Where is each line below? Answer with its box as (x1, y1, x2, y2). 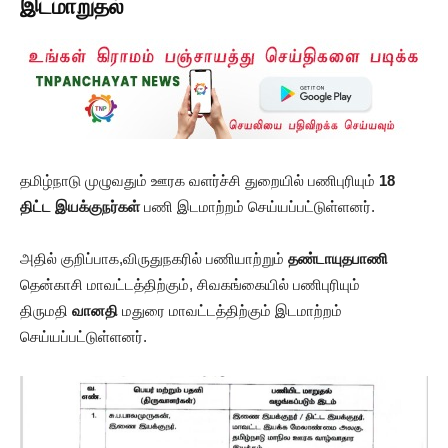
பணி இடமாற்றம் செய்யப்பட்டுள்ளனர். (140, 197, 375, 215)
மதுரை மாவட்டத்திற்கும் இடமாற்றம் (118, 301, 342, 319)
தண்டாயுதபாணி (288, 249, 388, 267)
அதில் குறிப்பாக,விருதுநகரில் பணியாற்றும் (20, 249, 288, 267)
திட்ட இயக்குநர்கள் (20, 197, 140, 215)
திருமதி (20, 301, 72, 319)
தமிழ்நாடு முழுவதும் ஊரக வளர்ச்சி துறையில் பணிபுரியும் (20, 171, 379, 189)
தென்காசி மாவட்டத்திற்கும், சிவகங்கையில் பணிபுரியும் (20, 275, 360, 293)
